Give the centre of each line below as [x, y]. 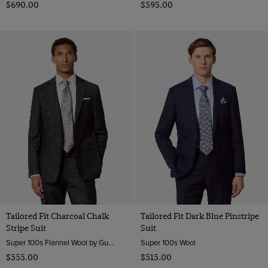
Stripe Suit [26, 228]
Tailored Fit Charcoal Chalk [57, 216]
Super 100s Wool [168, 243]
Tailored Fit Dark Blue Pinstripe [200, 216]
